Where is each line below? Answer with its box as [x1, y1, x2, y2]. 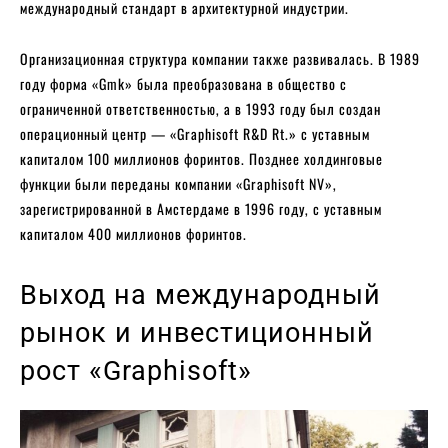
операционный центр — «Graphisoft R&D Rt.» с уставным [20, 122, 370, 144]
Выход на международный [20, 278, 381, 311]
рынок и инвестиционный [20, 316, 374, 349]
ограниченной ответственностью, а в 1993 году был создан [20, 97, 381, 119]
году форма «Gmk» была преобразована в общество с [20, 72, 347, 94]
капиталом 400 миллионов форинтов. [20, 222, 247, 244]
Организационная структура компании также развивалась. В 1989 [20, 47, 420, 69]
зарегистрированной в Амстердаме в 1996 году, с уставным [20, 197, 382, 219]
